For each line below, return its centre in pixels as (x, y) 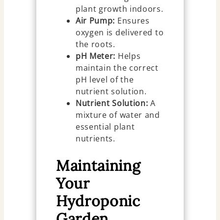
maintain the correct (117, 68)
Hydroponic (98, 201)
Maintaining (98, 165)
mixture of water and (118, 115)
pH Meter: (96, 56)
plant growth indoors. (119, 9)
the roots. (95, 44)
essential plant (105, 126)
